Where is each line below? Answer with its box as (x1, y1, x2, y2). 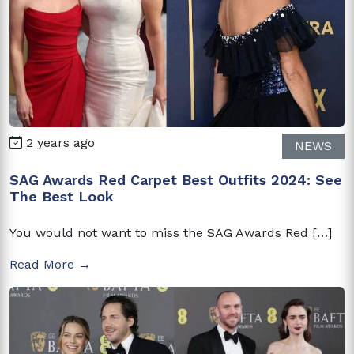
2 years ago (22, 134, 95, 150)
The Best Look (9, 187, 114, 205)
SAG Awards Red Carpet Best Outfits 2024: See (9, 171, 342, 188)
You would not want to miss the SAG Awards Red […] (9, 224, 332, 240)
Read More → (9, 256, 91, 272)
